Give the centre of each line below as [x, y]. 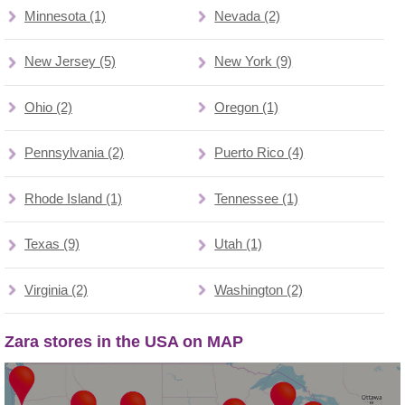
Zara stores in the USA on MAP [124, 342]
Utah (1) [239, 245]
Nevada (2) [248, 16]
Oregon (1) [247, 107]
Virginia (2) [57, 291]
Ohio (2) [49, 107]
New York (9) [254, 62]
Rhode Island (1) [74, 198]
